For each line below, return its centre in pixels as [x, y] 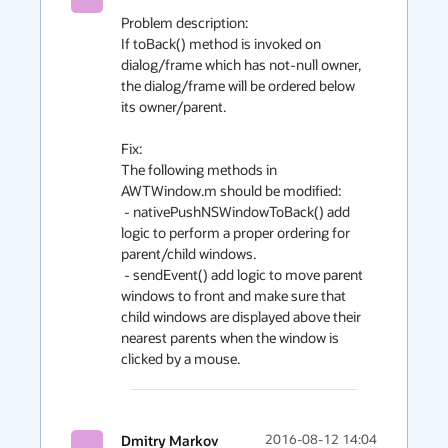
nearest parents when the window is [230, 337]
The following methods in [199, 169]
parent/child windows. [188, 253]
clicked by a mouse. [182, 358]
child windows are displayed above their [241, 316]
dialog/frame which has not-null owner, [241, 64]
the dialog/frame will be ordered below [238, 85]
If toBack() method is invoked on [221, 43]
